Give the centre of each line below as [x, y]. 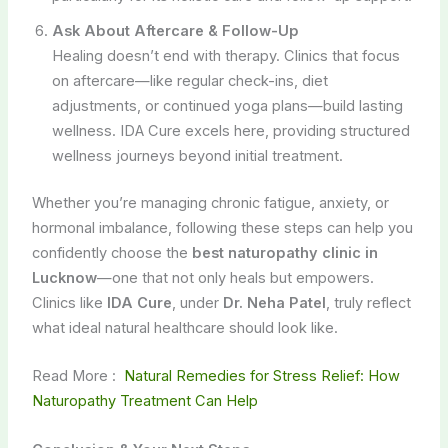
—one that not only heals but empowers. [235, 277]
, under [197, 302]
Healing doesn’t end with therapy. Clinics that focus [225, 55]
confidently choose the [111, 252]
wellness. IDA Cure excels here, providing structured [230, 130]
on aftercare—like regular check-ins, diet [189, 80]
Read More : [75, 376]
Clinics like [69, 302]
